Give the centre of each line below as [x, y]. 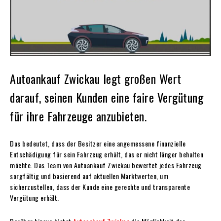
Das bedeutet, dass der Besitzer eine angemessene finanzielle [98, 143]
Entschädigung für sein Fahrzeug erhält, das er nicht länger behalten [107, 154]
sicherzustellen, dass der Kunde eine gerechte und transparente [100, 186]
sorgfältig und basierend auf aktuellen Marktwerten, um [89, 176]
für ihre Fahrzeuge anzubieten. [78, 116]
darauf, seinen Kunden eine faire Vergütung [107, 97]
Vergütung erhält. [35, 197]
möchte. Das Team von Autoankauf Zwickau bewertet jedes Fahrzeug [106, 165]
